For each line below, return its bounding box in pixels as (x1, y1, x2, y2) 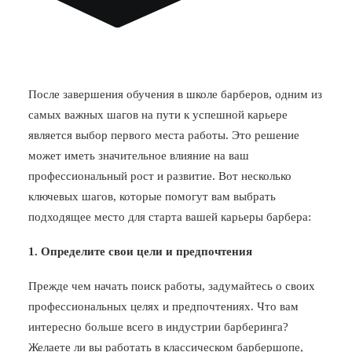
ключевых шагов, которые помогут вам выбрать (28, 190, 276, 203)
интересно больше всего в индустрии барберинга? (28, 321, 288, 333)
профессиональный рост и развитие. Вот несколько (28, 170, 291, 182)
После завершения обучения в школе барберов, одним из (28, 88, 322, 101)
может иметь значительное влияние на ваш (28, 149, 249, 162)
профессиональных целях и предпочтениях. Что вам (28, 300, 299, 313)
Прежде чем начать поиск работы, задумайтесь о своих (28, 280, 315, 292)
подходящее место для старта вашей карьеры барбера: (28, 211, 311, 223)
